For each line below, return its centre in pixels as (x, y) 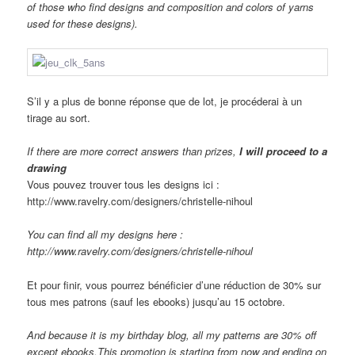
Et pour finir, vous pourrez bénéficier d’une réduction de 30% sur (174, 284)
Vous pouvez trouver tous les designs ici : (124, 185)
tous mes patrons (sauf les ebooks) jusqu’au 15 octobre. (157, 301)
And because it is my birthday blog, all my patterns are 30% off (172, 334)
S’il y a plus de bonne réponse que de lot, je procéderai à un (165, 101)
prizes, (223, 151)
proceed (288, 151)
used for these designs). (83, 23)
